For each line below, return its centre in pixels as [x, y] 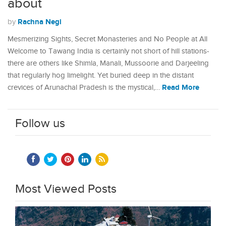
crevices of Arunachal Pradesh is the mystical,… [85, 88]
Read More [181, 88]
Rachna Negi [40, 22]
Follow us [40, 124]
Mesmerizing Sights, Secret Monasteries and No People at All [107, 39]
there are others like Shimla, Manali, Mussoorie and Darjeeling [108, 63]
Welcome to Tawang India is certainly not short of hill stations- [108, 51]
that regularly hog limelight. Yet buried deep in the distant [101, 75]
